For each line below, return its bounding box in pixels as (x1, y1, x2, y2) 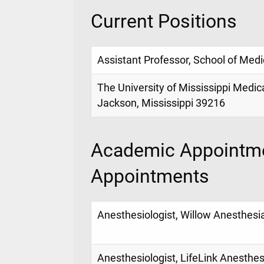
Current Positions (91, 10, 237, 33)
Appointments (91, 164, 209, 187)
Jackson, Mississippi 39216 (97, 97, 225, 110)
